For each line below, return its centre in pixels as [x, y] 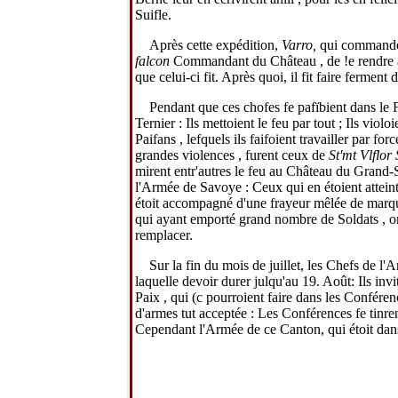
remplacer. [164, 235]
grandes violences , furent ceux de [232, 155]
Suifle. [153, 14]
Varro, [301, 44]
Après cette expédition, [215, 44]
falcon [154, 60]
